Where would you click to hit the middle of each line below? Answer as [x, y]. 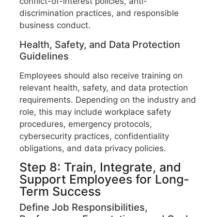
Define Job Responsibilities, [84, 208]
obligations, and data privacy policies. [93, 148]
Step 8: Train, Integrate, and [100, 167]
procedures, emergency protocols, [86, 124]
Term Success [60, 192]
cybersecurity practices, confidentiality [94, 136]
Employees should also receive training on [101, 75]
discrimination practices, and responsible [99, 13]
